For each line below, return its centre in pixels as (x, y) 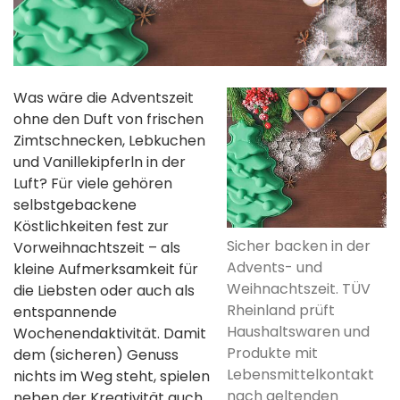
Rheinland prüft (281, 310)
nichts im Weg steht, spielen (112, 376)
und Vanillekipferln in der (100, 162)
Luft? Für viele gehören (93, 183)
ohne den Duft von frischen (108, 119)
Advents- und (275, 267)
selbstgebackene (75, 204)
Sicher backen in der (299, 246)
